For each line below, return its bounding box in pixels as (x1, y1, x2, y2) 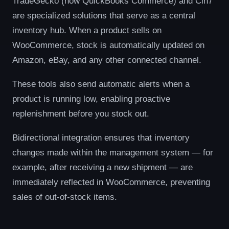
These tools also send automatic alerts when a (12, 79, 190, 88)
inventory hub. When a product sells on (12, 26, 162, 35)
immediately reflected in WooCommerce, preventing (12, 177, 210, 187)
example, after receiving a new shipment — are (12, 163, 193, 172)
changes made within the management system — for (12, 148, 213, 157)
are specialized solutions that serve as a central (12, 11, 195, 20)
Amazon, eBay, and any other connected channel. (12, 55, 201, 64)
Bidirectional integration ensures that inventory (12, 133, 190, 142)
